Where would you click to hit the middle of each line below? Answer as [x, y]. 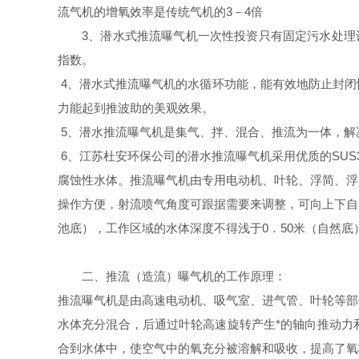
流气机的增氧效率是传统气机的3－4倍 [160, 12]
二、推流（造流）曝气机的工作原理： [184, 276]
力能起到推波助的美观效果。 [136, 108]
